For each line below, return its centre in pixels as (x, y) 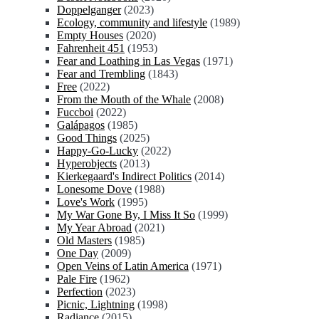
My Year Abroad (94, 228)
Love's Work (86, 202)
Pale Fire (77, 279)
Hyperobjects (87, 163)
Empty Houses (90, 35)
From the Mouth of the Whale (124, 99)
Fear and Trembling (101, 74)
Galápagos (81, 125)
